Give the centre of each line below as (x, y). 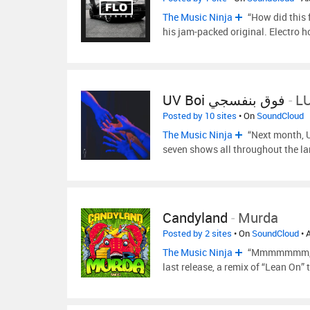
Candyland (195, 218)
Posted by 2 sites (197, 233)
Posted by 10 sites (200, 116)
